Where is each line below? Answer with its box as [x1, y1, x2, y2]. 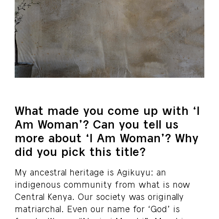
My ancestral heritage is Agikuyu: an [15, 167, 166, 178]
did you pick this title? [15, 144, 146, 159]
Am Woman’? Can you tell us [15, 117, 178, 131]
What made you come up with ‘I [15, 103, 200, 118]
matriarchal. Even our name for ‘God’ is [15, 203, 180, 215]
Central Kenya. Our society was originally [15, 191, 184, 202]
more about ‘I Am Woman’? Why [15, 131, 198, 145]
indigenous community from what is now [15, 179, 190, 190]
